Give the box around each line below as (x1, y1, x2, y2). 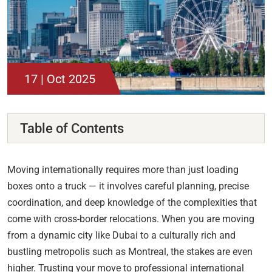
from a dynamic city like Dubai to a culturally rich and (7, 229, 236, 241)
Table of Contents (20, 120, 124, 136)
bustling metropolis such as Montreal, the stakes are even (7, 245, 253, 257)
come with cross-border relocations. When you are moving (7, 212, 254, 225)
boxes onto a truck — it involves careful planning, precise (7, 180, 249, 192)
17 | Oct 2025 (24, 71, 95, 86)
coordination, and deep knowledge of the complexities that (7, 196, 257, 208)
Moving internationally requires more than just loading (7, 163, 239, 175)
